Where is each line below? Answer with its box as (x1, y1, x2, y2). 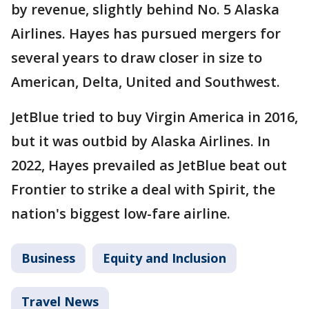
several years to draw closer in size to (11, 48, 262, 67)
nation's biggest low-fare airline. (11, 203, 230, 223)
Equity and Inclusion (103, 249, 226, 266)
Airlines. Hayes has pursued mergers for (11, 23, 281, 43)
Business (21, 249, 75, 266)
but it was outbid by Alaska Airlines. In (11, 131, 270, 150)
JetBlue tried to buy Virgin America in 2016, (11, 107, 298, 126)
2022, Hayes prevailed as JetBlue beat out (11, 155, 287, 175)
